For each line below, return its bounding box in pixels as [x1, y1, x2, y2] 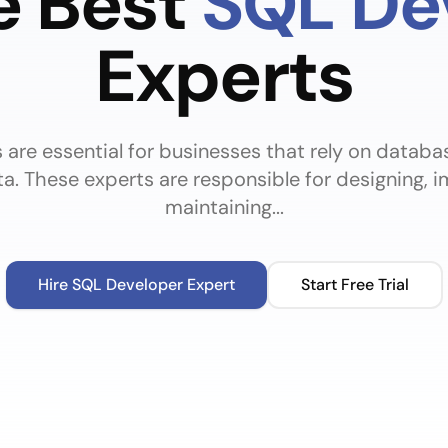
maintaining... [164, 194, 284, 220]
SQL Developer [71, 274, 183, 295]
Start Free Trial [300, 274, 409, 295]
